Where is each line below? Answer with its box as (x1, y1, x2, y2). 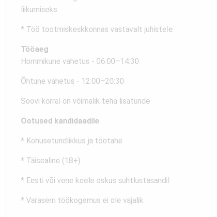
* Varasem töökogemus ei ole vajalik (21, 195, 143, 205)
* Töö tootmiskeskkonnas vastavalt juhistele (21, 24, 173, 34)
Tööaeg (21, 44, 48, 54)
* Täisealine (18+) (21, 155, 80, 165)
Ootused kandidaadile (21, 116, 99, 125)
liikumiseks (21, 4, 57, 14)
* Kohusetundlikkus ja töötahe (21, 136, 123, 145)
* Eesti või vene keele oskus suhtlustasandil (21, 175, 170, 185)
